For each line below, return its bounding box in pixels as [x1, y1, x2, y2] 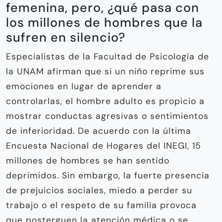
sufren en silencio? [6, 29, 125, 46]
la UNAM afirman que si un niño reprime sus [6, 65, 205, 77]
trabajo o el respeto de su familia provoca [6, 199, 197, 211]
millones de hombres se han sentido [6, 155, 169, 166]
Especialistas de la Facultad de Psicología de [6, 51, 209, 62]
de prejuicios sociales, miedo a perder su [6, 184, 192, 196]
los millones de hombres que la [6, 14, 203, 31]
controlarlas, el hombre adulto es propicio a [6, 95, 205, 107]
